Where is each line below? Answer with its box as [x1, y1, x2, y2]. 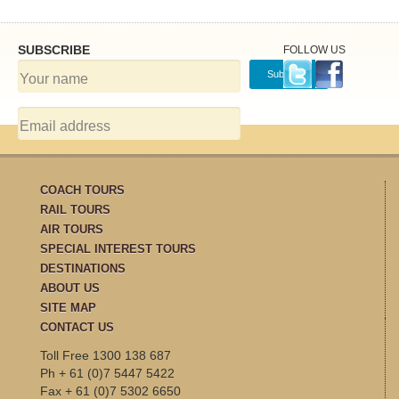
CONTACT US [40, 320, 114, 334]
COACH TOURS [40, 183, 125, 197]
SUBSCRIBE [18, 42, 90, 57]
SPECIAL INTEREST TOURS [40, 241, 196, 256]
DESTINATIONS [40, 261, 126, 275]
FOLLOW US [283, 43, 346, 56]
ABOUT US [40, 281, 100, 295]
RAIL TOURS [40, 202, 110, 216]
